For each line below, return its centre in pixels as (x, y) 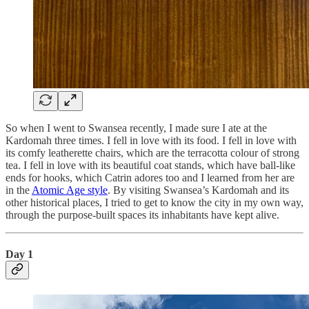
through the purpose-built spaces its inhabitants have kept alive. (145, 215)
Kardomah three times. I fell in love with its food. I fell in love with (151, 140)
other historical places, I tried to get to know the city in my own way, (154, 202)
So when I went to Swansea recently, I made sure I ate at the (136, 128)
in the (19, 190)
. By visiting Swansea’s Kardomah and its (198, 190)
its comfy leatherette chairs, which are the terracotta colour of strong (152, 153)
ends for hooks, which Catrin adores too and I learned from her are (150, 178)
